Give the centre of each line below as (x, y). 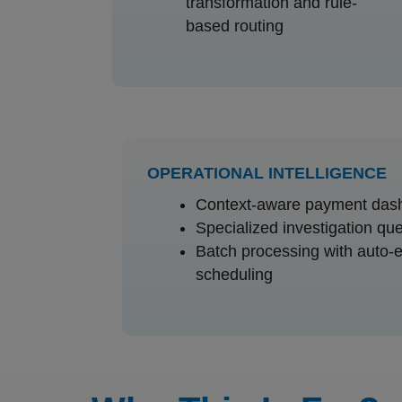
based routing (234, 26)
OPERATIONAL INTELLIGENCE (267, 173)
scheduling (235, 274)
